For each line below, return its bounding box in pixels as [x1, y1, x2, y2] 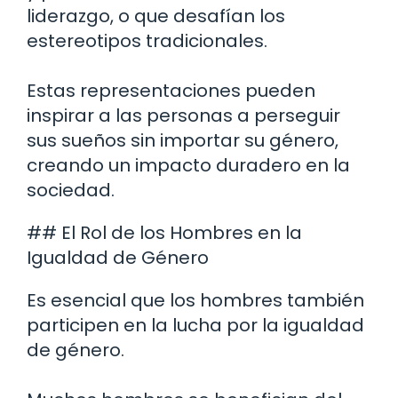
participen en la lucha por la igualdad [27, 313, 364, 338]
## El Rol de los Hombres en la [27, 220, 302, 246]
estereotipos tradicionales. [27, 28, 267, 54]
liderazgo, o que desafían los [27, 4, 285, 29]
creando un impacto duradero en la [27, 153, 350, 179]
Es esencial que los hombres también [27, 288, 364, 314]
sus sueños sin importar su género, [27, 128, 338, 154]
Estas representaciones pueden [27, 78, 315, 104]
